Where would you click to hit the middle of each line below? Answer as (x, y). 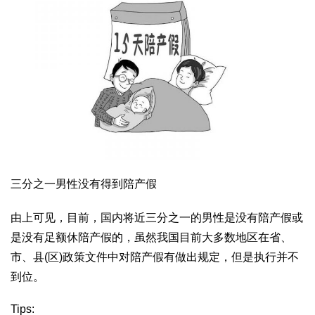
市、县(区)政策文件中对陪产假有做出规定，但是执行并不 (155, 257)
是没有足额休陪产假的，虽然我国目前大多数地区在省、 (151, 237)
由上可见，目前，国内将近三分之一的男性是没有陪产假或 (157, 217)
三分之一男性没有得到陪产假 (84, 184)
